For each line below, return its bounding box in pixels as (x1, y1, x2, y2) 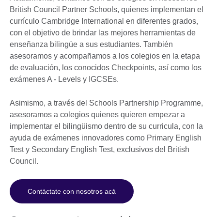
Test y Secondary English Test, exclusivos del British (10, 145, 189, 154)
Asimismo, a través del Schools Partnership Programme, (10, 98, 203, 107)
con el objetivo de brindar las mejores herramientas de (10, 28, 196, 37)
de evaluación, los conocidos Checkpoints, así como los (10, 63, 201, 72)
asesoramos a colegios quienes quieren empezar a (10, 110, 185, 119)
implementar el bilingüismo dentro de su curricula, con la (10, 122, 203, 130)
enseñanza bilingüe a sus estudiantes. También (10, 40, 173, 48)
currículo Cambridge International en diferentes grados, (10, 16, 198, 25)
